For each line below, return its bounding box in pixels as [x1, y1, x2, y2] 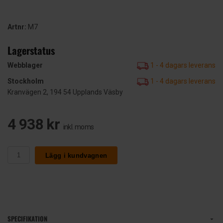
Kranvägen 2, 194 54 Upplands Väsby [7, 88, 123, 97]
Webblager [7, 61, 43, 70]
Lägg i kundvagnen [45, 151, 108, 159]
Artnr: [7, 23, 26, 31]
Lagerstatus [7, 43, 55, 58]
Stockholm [7, 77, 44, 86]
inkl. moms [63, 123, 94, 131]
